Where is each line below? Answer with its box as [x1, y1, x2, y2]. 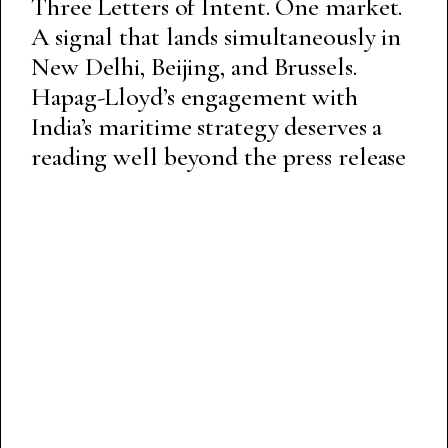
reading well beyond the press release [31, 140, 407, 172]
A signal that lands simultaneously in [31, 20, 402, 52]
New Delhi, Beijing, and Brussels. [31, 50, 357, 82]
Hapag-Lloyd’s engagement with [31, 80, 359, 112]
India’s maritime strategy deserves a [31, 110, 383, 142]
